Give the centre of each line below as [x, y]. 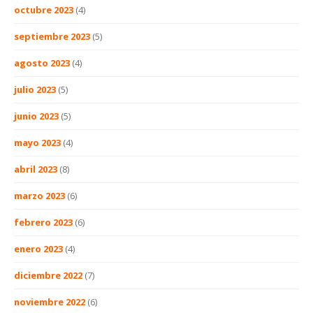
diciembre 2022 [48, 275]
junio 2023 [36, 116]
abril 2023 [36, 169]
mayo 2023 [37, 142]
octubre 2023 [44, 9]
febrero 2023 [43, 222]
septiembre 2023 [52, 36]
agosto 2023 [42, 63]
